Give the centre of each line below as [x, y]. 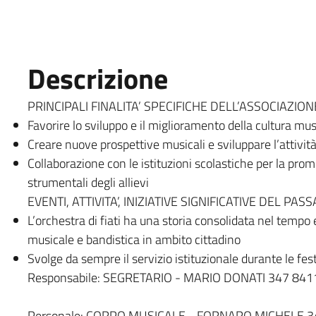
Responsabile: [65, 277]
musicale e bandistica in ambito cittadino [134, 239]
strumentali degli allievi [88, 182]
